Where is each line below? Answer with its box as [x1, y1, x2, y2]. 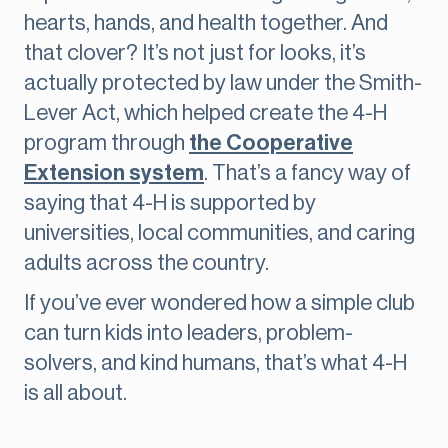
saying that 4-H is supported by [24, 192, 316, 215]
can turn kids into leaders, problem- [24, 322, 353, 345]
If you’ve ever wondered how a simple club [24, 292, 415, 315]
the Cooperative [189, 132, 353, 155]
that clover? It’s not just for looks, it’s [24, 42, 366, 65]
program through [24, 132, 189, 155]
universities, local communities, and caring [24, 222, 415, 245]
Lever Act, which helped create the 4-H [24, 102, 387, 125]
